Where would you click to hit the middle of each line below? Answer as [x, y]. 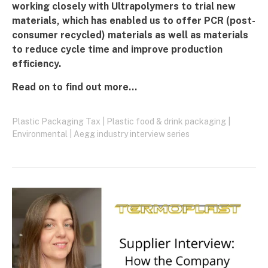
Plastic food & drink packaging [166, 122]
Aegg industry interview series [132, 134]
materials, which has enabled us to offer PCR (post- [134, 21]
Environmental [40, 134]
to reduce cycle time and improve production [117, 50]
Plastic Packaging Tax [56, 122]
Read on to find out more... [74, 87]
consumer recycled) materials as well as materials [130, 35]
